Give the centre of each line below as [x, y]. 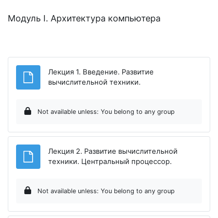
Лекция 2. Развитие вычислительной [113, 151]
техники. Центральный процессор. [110, 161]
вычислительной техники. [94, 82]
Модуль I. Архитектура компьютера [84, 18]
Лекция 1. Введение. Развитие [101, 72]
